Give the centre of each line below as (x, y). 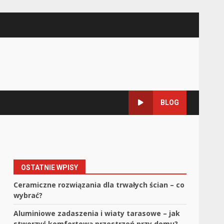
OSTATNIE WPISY (50, 167)
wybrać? (28, 195)
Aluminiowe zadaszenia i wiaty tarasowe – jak (97, 213)
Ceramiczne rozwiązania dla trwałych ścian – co (99, 185)
